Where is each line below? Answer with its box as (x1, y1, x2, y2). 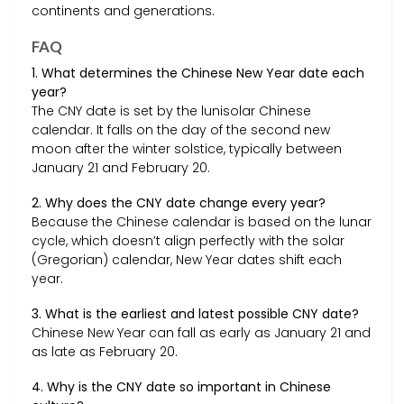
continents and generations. (32, 2, 215, 21)
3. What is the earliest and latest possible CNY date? (32, 305, 359, 324)
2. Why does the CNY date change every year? (32, 193, 326, 212)
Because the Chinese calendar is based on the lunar (32, 212, 372, 231)
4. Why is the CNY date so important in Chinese (32, 378, 331, 397)
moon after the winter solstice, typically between (32, 139, 342, 158)
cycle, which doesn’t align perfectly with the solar (32, 231, 344, 250)
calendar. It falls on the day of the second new (32, 120, 330, 139)
